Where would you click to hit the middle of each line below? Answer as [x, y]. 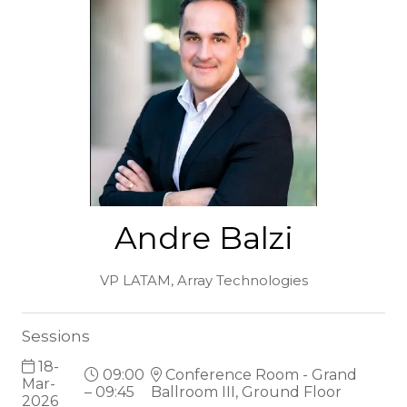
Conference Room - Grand [260, 375]
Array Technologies [242, 280]
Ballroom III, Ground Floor [247, 392]
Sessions [56, 335]
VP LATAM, [138, 280]
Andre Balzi [203, 238]
